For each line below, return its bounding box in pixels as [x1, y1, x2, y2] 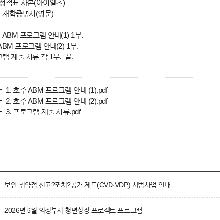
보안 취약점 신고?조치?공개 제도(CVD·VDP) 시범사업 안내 [4, 181, 171, 189]
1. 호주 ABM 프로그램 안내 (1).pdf [4, 86, 108, 94]
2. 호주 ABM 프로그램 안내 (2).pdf [4, 97, 108, 105]
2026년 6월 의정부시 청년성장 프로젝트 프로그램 [4, 206, 142, 214]
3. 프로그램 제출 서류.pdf [4, 108, 81, 116]
